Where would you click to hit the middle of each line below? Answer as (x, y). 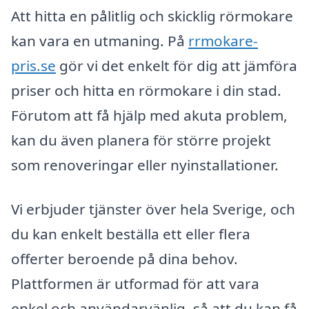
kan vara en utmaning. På (100, 41)
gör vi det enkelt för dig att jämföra (177, 66)
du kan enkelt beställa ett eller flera (131, 234)
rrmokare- (223, 41)
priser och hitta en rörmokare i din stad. (146, 91)
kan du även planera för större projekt (141, 140)
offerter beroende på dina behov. (124, 259)
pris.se (33, 66)
